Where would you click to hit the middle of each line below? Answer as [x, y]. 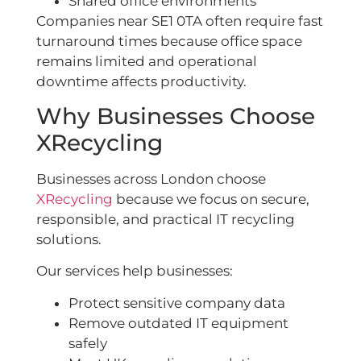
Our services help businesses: [135, 271]
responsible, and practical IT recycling [166, 219]
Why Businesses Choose [176, 116]
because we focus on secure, [211, 199]
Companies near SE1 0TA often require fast [180, 21]
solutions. [69, 239]
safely [88, 343]
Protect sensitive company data [177, 303]
